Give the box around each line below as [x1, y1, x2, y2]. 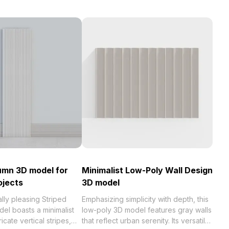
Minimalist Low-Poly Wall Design [82, 165, 213, 175]
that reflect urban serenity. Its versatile [82, 216, 210, 225]
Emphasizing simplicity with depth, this [82, 195, 209, 203]
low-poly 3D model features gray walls [82, 205, 212, 214]
